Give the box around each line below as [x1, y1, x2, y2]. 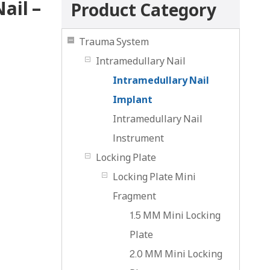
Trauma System [79, 35, 149, 48]
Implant [113, 93, 152, 106]
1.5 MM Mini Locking [130, 209, 221, 222]
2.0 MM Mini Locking [130, 247, 222, 260]
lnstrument [113, 131, 164, 145]
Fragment [113, 189, 156, 202]
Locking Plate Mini [113, 170, 196, 183]
